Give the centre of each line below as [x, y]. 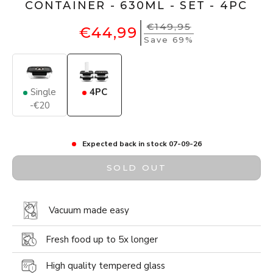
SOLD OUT [136, 168]
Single [43, 92]
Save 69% [169, 40]
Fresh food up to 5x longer [102, 239]
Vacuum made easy [89, 211]
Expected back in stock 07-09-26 [142, 144]
